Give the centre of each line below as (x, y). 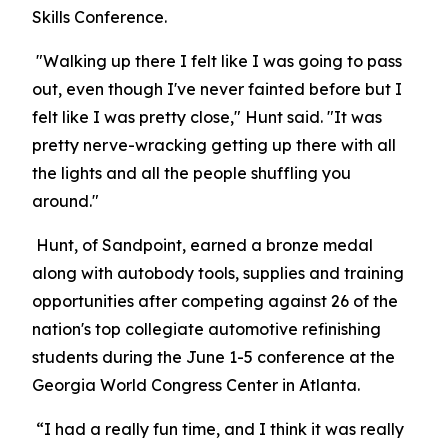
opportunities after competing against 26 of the (215, 301)
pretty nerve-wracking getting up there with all (214, 145)
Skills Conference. (99, 17)
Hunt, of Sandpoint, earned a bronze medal (204, 245)
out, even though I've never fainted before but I (217, 89)
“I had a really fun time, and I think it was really (220, 429)
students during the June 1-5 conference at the (213, 357)
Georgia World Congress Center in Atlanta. (196, 385)
